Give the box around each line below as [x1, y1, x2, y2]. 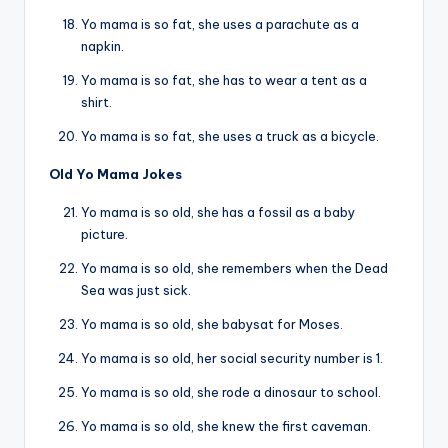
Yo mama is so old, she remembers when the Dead [81, 260, 388, 277]
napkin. [81, 38, 124, 55]
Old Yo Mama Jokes [49, 166, 182, 183]
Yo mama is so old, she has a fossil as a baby [81, 204, 355, 221]
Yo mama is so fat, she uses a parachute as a [81, 16, 359, 33]
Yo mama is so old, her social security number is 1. [81, 350, 383, 367]
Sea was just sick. [81, 282, 191, 299]
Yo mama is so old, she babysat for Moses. [81, 316, 343, 333]
